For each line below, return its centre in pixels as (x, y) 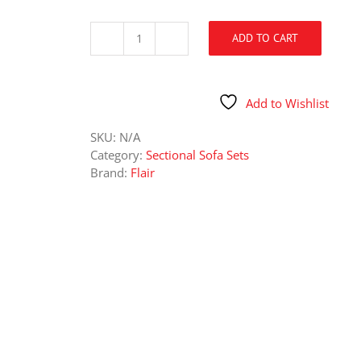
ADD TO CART (265, 38)
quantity (161, 117)
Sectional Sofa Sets (197, 154)
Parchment (168, 81)
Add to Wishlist (288, 103)
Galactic (160, 64)
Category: (118, 154)
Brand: (110, 172)
